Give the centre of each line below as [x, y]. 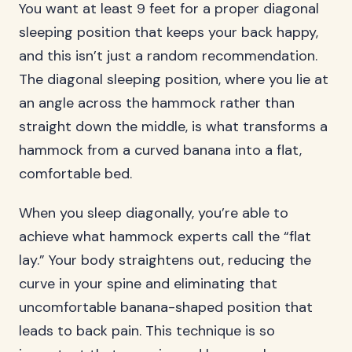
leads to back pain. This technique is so [147, 331]
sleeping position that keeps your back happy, [169, 32]
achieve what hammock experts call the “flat [165, 236]
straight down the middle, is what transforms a [173, 126]
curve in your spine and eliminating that [148, 284]
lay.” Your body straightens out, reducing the [165, 260]
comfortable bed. [75, 174]
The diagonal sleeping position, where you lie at [174, 79]
